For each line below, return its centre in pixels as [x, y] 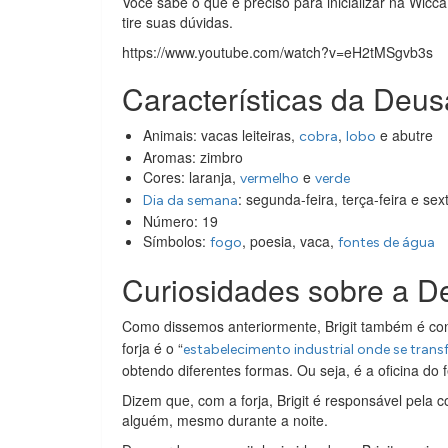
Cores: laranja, [191, 177]
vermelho [269, 179]
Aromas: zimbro [193, 157]
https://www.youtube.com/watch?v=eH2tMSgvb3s [277, 52]
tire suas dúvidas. [179, 22]
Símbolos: [176, 241]
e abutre [404, 135]
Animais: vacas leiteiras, [221, 135]
